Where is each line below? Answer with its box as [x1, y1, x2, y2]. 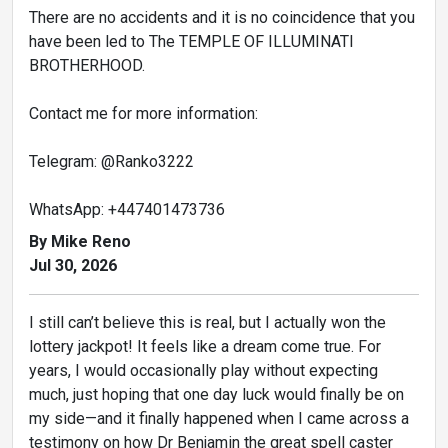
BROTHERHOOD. [29, 55, 145, 75]
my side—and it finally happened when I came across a [29, 408, 409, 428]
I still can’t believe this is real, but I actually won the [29, 312, 386, 332]
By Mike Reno [29, 231, 131, 251]
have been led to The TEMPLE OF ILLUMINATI [29, 31, 354, 51]
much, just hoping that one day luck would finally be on [29, 384, 404, 404]
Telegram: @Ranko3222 [29, 151, 194, 171]
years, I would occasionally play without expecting [29, 360, 378, 380]
